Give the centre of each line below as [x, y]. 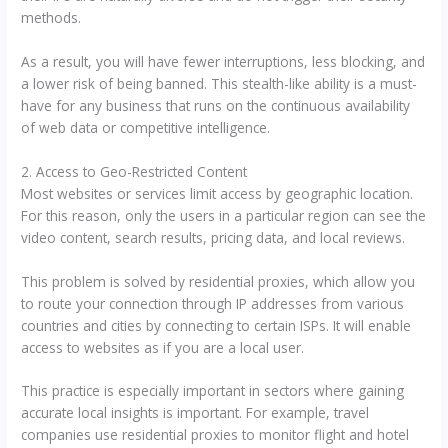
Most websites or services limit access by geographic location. [217, 193]
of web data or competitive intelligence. [146, 127]
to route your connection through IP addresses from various [213, 303]
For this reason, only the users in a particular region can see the [224, 215]
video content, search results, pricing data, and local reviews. [213, 237]
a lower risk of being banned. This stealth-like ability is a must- [219, 83]
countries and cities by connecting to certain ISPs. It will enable [216, 325]
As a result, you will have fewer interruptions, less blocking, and [223, 61]
